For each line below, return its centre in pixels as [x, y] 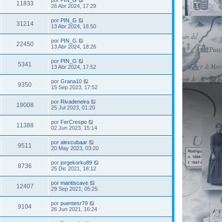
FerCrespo [74, 122]
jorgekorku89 [76, 163]
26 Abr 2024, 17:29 [74, 6]
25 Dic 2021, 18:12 [74, 168]
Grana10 [71, 81]
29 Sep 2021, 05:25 [74, 189]
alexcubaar [74, 142]
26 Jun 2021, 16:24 [74, 209]
